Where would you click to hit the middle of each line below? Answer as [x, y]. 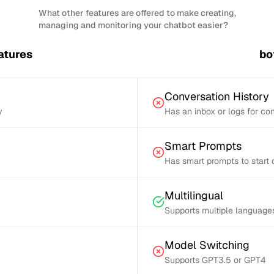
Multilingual [194, 195]
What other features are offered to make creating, [137, 13]
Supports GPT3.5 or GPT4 [215, 260]
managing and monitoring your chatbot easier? [133, 25]
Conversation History [217, 96]
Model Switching [207, 245]
